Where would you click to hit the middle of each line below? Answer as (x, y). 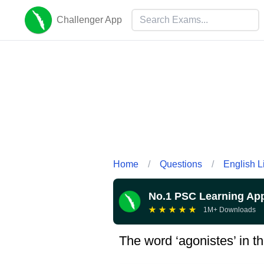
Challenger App (89, 20)
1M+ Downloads (230, 209)
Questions (181, 164)
